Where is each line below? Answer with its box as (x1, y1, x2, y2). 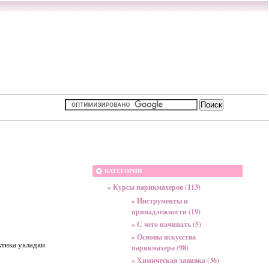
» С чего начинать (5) (131, 219, 201, 229)
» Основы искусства (131, 232, 196, 242)
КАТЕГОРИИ (104, 168, 142, 174)
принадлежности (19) (131, 207, 201, 217)
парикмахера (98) (131, 243, 189, 253)
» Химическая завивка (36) (131, 255, 219, 265)
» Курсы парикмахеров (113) (107, 182, 201, 192)
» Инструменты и (131, 196, 188, 206)
